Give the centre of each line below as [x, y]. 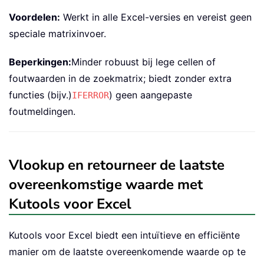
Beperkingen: [40, 62]
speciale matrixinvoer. [57, 33]
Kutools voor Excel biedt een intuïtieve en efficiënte [124, 235]
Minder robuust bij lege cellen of [143, 62]
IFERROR [90, 95]
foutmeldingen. [42, 111]
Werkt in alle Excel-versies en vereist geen [156, 17]
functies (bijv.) [40, 95]
